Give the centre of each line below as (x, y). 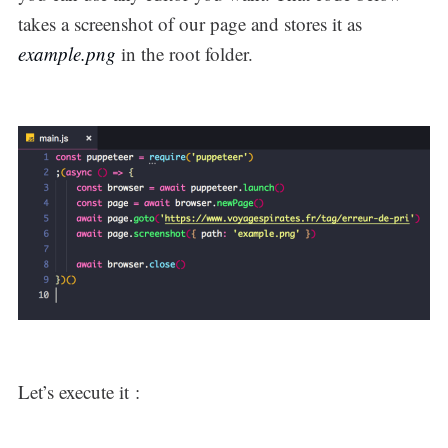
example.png (69, 54)
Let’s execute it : (78, 392)
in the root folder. (186, 54)
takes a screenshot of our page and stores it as (189, 24)
